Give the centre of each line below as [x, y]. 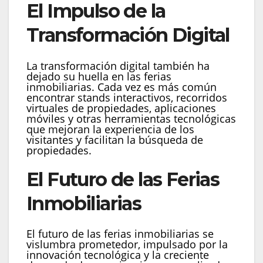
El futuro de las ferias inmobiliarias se [120, 234]
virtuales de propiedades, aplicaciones [121, 108]
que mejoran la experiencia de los [110, 129]
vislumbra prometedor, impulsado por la [127, 245]
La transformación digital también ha [118, 65]
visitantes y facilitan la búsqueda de [115, 139]
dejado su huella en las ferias [99, 76]
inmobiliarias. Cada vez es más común [122, 87]
